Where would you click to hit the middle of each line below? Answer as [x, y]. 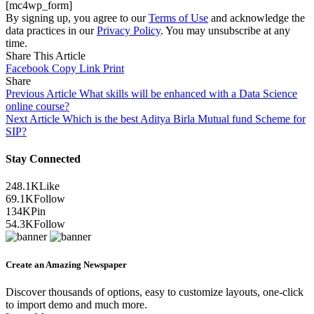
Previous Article [41, 93]
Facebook [27, 68]
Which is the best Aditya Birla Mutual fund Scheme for [184, 118]
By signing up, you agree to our [77, 18]
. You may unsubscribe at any [225, 30]
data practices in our [51, 30]
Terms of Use [178, 18]
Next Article [33, 118]
